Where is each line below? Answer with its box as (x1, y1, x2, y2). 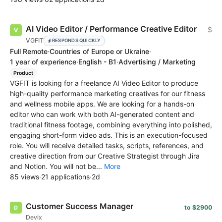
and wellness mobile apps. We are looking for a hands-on (10, 100, 194, 109)
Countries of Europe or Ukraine (50, 47, 149, 55)
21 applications (41, 172, 90, 181)
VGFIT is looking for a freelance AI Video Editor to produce (10, 79, 198, 88)
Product (13, 69, 33, 76)
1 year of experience (10, 57, 76, 66)
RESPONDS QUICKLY (52, 38, 101, 44)
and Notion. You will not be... (10, 162, 104, 171)
